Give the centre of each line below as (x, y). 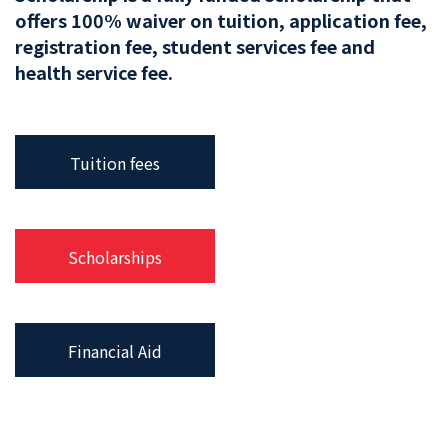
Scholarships (115, 257)
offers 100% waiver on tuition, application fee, (221, 20)
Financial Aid (115, 351)
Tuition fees (115, 163)
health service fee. (94, 72)
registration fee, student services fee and (195, 46)
